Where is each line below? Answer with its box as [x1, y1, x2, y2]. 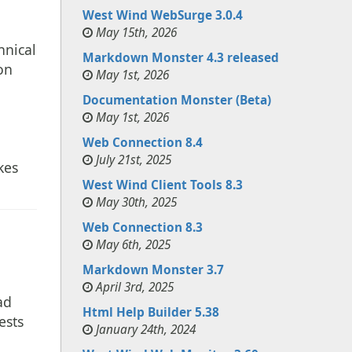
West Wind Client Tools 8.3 [82, 176, 243, 193]
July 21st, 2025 [96, 151, 171, 168]
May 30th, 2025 [96, 193, 177, 211]
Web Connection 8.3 [82, 218, 203, 236]
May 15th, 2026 [96, 24, 177, 41]
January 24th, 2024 [96, 321, 196, 338]
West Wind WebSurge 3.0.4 [82, 6, 243, 24]
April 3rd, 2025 [96, 278, 174, 295]
